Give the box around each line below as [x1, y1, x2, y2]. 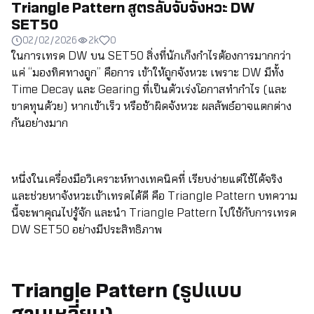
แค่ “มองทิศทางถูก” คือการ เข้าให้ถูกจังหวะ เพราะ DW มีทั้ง [11, 64, 284, 82]
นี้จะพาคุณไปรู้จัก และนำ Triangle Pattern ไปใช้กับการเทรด [11, 204, 296, 222]
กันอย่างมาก [11, 114, 68, 132]
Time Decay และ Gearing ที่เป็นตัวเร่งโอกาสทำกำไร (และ [11, 81, 287, 99]
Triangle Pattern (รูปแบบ [11, 275, 242, 305]
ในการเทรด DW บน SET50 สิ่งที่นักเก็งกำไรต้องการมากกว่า [11, 47, 291, 65]
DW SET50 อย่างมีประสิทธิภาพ [11, 221, 162, 239]
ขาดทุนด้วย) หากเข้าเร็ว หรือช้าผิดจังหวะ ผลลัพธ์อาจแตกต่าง [11, 97, 292, 116]
